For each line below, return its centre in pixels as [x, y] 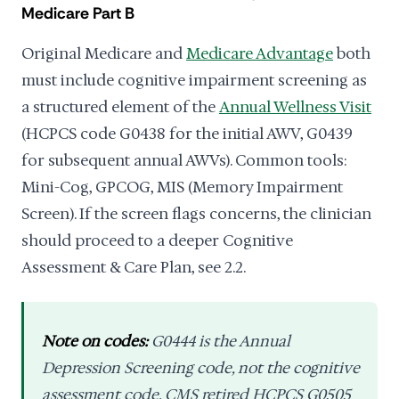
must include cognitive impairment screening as [194, 80]
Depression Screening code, [140, 368]
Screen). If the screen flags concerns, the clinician [196, 214]
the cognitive [311, 368]
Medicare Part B [78, 13]
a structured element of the [120, 107]
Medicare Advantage [260, 53]
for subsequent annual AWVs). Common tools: [184, 160]
